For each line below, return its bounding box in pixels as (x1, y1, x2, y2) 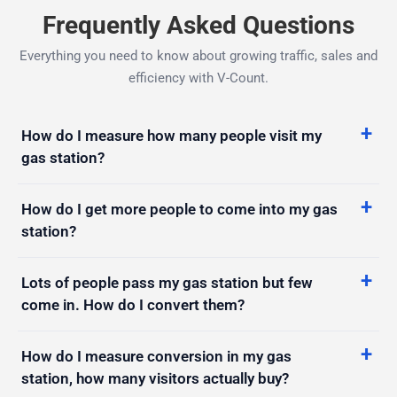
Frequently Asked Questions (43, 10, 354, 40)
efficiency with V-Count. (128, 69, 269, 86)
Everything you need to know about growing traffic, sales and (19, 47, 378, 64)
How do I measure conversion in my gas (21, 346, 292, 365)
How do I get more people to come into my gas (21, 199, 338, 218)
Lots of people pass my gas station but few (21, 273, 313, 292)
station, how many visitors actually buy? (21, 369, 289, 387)
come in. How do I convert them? (21, 295, 245, 314)
